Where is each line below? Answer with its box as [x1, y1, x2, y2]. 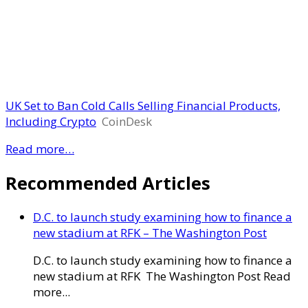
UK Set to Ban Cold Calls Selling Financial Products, [5, 97, 280, 113]
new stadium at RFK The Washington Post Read [33, 267, 291, 284]
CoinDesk [102, 113, 152, 129]
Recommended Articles [5, 170, 210, 195]
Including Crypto [5, 113, 96, 129]
